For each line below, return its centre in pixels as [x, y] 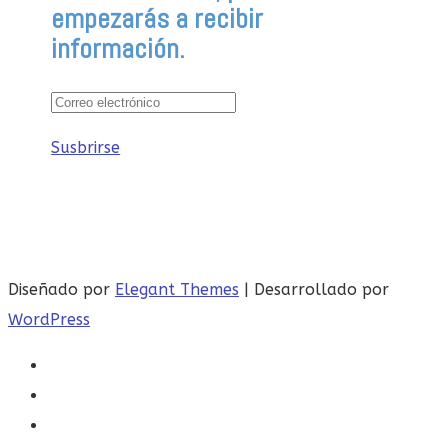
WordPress [49, 319]
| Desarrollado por [314, 289]
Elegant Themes [177, 289]
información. [118, 48]
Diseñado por [61, 289]
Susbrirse [86, 147]
